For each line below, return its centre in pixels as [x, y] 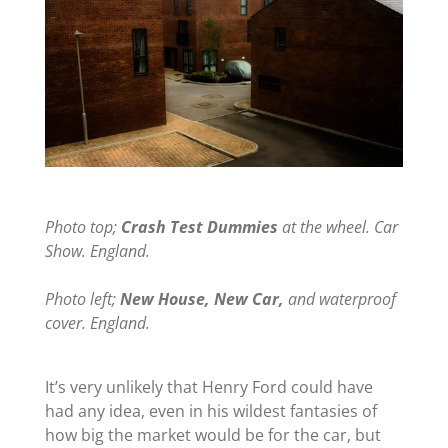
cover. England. [97, 322]
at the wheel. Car [337, 226]
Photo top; [82, 226]
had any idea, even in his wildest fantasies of [210, 410]
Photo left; [82, 298]
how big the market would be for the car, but [212, 434]
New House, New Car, [201, 298]
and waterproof [339, 298]
